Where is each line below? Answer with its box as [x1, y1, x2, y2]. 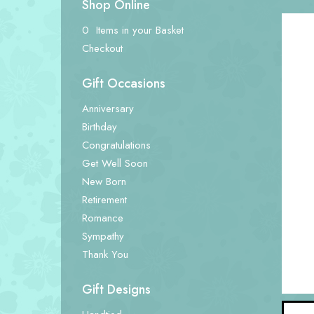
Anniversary [82, 101, 134, 116]
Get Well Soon [82, 156, 148, 171]
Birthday [82, 119, 117, 135]
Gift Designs [82, 280, 151, 299]
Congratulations [82, 137, 151, 153]
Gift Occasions [82, 74, 165, 93]
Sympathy [82, 228, 124, 244]
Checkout [82, 41, 123, 56]
